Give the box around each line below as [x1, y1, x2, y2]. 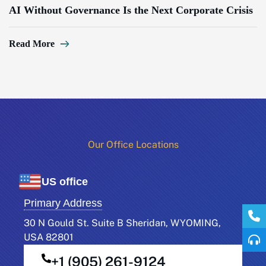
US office [42, 176, 88, 188]
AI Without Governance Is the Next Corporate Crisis [9, 4, 253, 17]
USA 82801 [24, 231, 74, 243]
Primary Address [24, 197, 102, 209]
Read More [9, 39, 55, 49]
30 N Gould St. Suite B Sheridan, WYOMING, [24, 217, 221, 229]
